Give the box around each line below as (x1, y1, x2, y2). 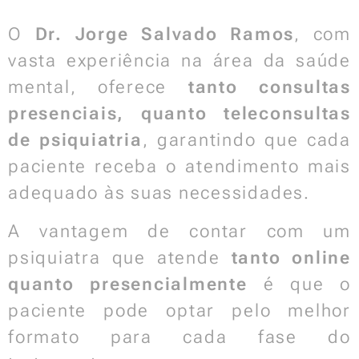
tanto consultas (188, 77, 351, 97)
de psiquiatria (8, 130, 143, 150)
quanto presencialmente (8, 274, 248, 294)
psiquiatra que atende (8, 248, 232, 268)
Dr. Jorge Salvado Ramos (34, 24, 295, 44)
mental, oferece (8, 77, 188, 97)
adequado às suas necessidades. (8, 183, 310, 203)
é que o (247, 274, 351, 294)
